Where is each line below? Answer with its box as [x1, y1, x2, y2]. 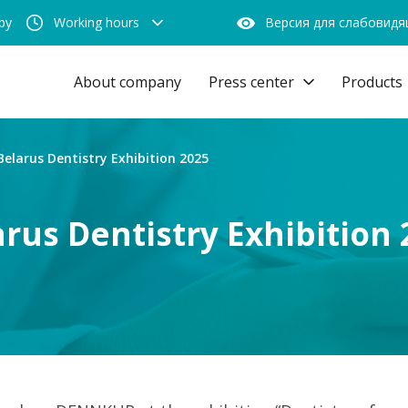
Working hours [54, 14, 139, 31]
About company [74, 72, 181, 92]
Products [342, 72, 403, 92]
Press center [209, 72, 294, 92]
